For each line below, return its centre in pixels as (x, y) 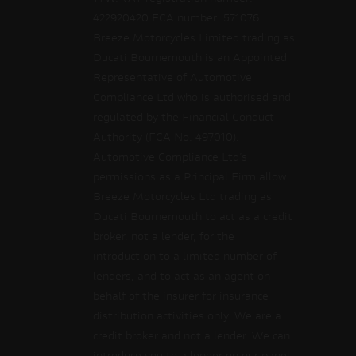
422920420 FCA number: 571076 (176, 19)
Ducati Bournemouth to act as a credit (193, 218)
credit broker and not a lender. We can (192, 337)
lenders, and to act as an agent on (182, 277)
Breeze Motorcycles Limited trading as (194, 39)
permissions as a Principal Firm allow (190, 178)
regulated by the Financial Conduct (184, 118)
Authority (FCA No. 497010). (166, 138)
